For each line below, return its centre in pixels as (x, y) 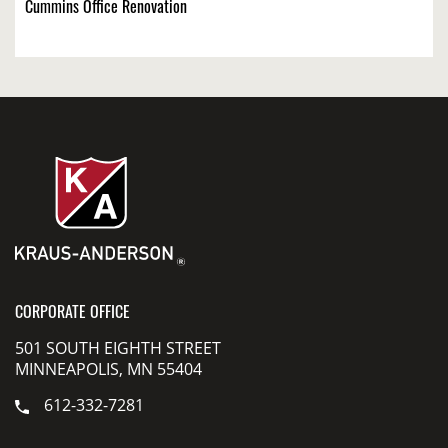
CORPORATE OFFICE (72, 314)
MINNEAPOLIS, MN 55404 (108, 369)
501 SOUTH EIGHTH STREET (118, 348)
